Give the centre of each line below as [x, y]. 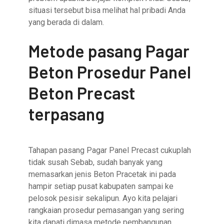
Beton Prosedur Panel [110, 72]
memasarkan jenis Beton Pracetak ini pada [102, 174]
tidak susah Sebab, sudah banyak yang [96, 162]
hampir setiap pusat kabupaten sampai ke [101, 186]
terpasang [67, 114]
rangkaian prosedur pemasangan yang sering [106, 210]
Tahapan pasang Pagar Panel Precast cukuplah [110, 150]
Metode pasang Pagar [109, 51]
